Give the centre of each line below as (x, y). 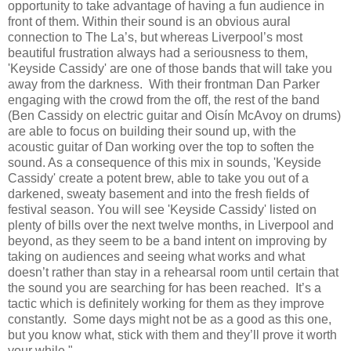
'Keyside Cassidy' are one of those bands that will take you (170, 69)
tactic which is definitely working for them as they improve (166, 304)
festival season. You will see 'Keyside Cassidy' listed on (162, 210)
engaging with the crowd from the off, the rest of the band (164, 100)
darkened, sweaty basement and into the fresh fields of (158, 194)
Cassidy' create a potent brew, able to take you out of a (158, 179)
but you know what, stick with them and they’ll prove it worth (172, 335)
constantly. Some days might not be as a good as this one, (170, 320)
